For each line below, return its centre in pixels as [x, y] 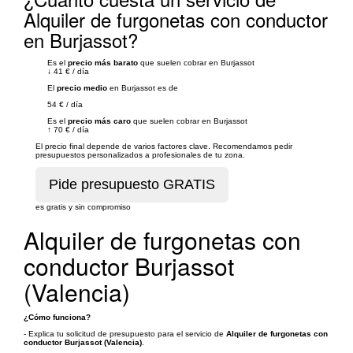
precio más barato [103, 63]
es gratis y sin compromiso [83, 207]
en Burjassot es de [143, 88]
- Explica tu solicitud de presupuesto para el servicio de [125, 334]
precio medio [82, 88]
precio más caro [99, 121]
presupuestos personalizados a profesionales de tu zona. [140, 155]
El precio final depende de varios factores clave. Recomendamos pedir [164, 146]
